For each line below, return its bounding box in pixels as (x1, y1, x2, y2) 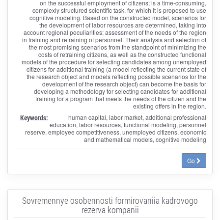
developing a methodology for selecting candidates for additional (33, 86, 206, 95)
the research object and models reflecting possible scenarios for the (26, 72, 206, 81)
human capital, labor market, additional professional (68, 112, 206, 121)
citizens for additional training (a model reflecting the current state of (26, 64, 206, 73)
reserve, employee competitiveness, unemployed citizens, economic (25, 127, 206, 136)
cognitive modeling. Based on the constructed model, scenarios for (29, 13, 206, 22)
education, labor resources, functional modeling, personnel (49, 120, 206, 129)
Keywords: (20, 112, 48, 122)
